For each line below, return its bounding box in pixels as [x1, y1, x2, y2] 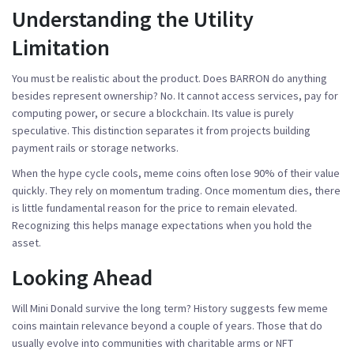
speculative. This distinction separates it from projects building [12, 122, 311, 137]
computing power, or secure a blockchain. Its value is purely [12, 105, 294, 120]
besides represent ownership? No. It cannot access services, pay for [12, 88, 338, 103]
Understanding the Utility [12, 4, 254, 33]
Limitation [12, 32, 110, 62]
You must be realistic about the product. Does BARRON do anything [12, 70, 327, 85]
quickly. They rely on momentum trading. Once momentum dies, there [12, 183, 341, 198]
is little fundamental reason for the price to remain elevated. [12, 200, 297, 215]
